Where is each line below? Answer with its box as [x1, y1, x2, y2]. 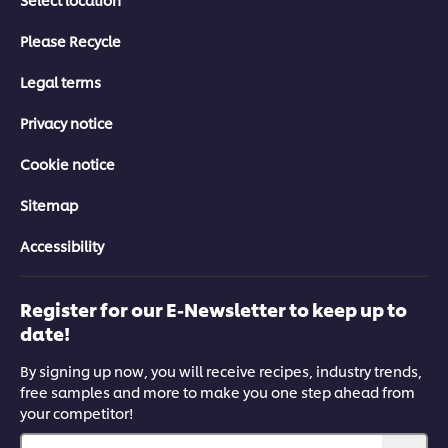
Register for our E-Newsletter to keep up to [20, 296, 407, 322]
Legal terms [20, 72, 101, 92]
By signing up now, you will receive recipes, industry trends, [20, 361, 422, 381]
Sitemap [20, 195, 78, 215]
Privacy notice [20, 113, 113, 133]
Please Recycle [20, 31, 121, 51]
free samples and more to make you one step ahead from [20, 382, 415, 402]
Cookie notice [20, 154, 115, 174]
